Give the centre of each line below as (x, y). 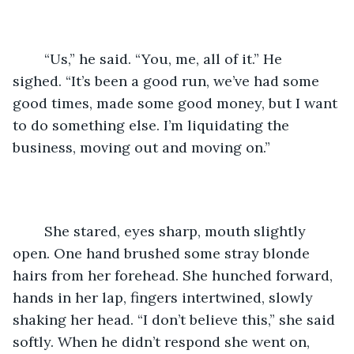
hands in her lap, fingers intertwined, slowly (165, 297)
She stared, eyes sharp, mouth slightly (36, 231)
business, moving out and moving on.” (141, 147)
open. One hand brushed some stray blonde (163, 253)
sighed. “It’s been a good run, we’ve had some (168, 81)
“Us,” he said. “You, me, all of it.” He (36, 58)
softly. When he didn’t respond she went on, (163, 341)
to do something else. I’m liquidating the (153, 125)
